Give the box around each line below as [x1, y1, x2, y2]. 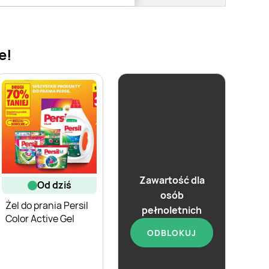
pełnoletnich [142, 204, 202, 217]
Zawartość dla [139, 174, 205, 187]
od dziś [44, 178, 71, 192]
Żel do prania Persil [5, 198, 88, 212]
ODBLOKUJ [147, 227, 196, 239]
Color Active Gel [5, 211, 74, 225]
